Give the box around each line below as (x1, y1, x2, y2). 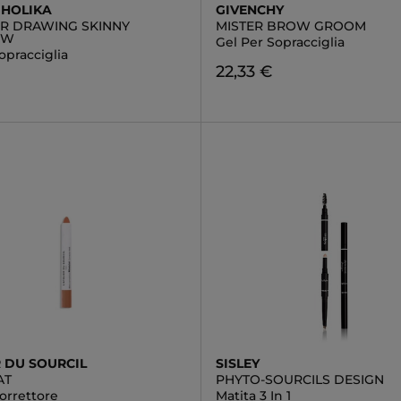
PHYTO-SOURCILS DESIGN (215, 371, 384, 388)
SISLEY (215, 355, 260, 371)
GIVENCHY (215, 2, 284, 18)
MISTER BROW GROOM (215, 18, 366, 34)
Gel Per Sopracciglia (215, 34, 345, 50)
